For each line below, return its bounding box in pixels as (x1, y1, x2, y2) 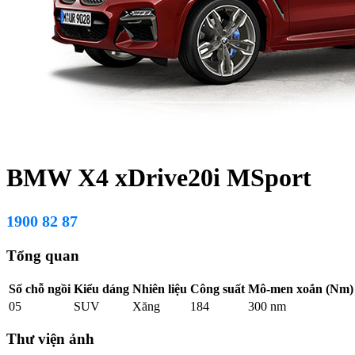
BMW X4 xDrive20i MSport (6, 163, 311, 193)
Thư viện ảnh (6, 330, 94, 348)
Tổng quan (6, 246, 79, 264)
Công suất (190, 281, 245, 296)
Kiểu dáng (74, 281, 129, 296)
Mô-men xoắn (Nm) (248, 281, 353, 296)
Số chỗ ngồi (9, 281, 71, 296)
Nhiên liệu (132, 281, 187, 296)
